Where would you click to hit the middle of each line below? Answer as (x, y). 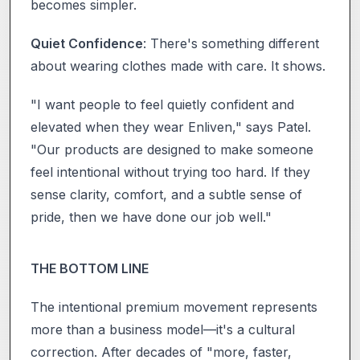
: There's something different (231, 43)
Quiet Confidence (87, 43)
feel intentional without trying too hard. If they (170, 172)
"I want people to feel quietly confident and (162, 104)
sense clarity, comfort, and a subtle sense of (166, 194)
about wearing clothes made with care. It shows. (178, 65)
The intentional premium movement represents (174, 307)
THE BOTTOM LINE (90, 268)
